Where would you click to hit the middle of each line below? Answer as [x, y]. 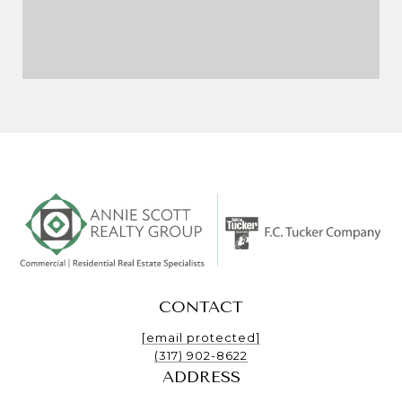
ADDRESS [201, 377]
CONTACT [201, 307]
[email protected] [201, 337]
